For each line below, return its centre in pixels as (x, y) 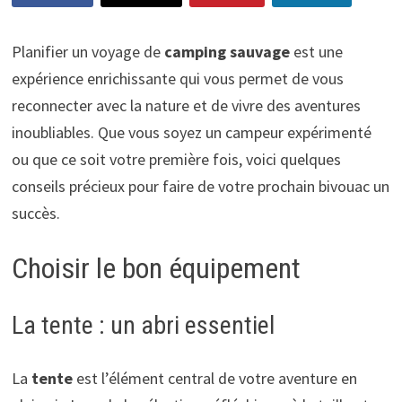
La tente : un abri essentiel (143, 325)
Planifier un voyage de (87, 51)
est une (316, 51)
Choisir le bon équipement (156, 268)
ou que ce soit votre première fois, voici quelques (176, 159)
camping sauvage (227, 51)
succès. (35, 213)
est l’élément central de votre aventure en (214, 378)
